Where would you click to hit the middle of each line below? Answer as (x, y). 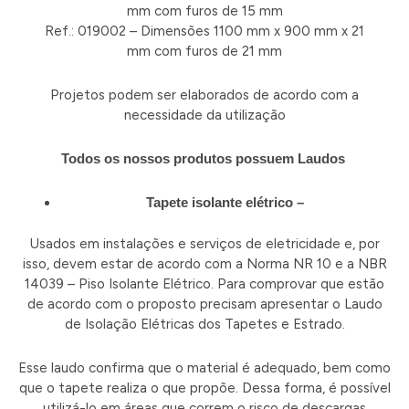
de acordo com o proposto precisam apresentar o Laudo (204, 304)
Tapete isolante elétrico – (225, 203)
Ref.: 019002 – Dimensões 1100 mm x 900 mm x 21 (204, 31)
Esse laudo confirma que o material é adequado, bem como (204, 368)
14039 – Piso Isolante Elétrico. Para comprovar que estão (204, 283)
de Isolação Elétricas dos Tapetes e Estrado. (204, 324)
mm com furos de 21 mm (204, 51)
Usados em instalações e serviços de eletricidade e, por (204, 243)
